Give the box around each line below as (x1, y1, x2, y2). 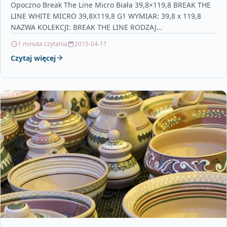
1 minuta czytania (18, 39, 67, 48)
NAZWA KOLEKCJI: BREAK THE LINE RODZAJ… (11, 22, 162, 32)
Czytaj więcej (11, 53, 56, 63)
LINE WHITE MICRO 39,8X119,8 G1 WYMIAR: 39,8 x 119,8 (11, 11, 201, 21)
